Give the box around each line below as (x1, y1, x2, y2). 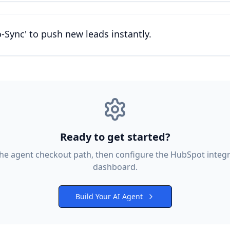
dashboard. (92, 161, 138, 172)
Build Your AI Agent (75, 191, 143, 201)
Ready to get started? (60, 130, 170, 144)
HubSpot (170, 149, 205, 160)
